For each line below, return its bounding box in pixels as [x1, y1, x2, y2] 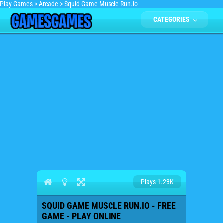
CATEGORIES [153, 15, 191, 23]
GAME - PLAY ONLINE [42, 211, 121, 221]
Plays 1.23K [141, 178, 174, 186]
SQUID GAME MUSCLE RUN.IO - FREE [42, 200, 176, 211]
